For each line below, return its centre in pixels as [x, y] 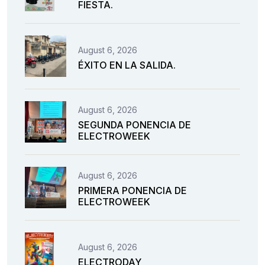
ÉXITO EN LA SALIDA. [127, 65]
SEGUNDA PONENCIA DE [135, 125]
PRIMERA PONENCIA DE [132, 191]
